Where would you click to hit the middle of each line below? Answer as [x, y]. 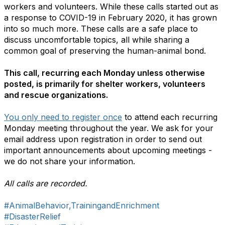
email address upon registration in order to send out [103, 139]
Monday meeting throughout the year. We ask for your [109, 128]
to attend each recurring [170, 117]
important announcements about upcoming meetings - [108, 150]
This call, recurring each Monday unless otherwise [104, 73]
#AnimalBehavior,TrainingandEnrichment [82, 205]
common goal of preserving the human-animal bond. [105, 51]
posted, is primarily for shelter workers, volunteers [105, 84]
